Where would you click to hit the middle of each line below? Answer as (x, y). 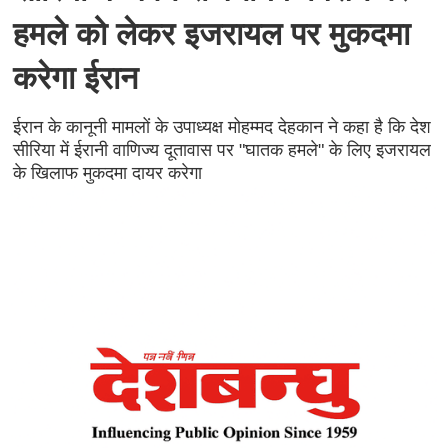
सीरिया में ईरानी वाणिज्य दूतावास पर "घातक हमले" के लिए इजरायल (221, 150)
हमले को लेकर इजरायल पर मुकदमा (211, 34)
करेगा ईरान (75, 78)
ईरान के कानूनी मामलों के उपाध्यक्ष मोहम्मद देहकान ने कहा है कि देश (221, 127)
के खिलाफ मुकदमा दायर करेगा (107, 173)
